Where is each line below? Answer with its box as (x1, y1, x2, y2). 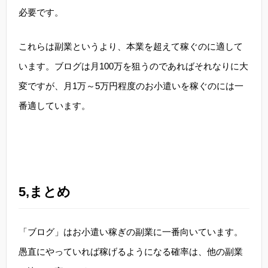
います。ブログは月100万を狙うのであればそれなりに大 (19, 61, 248, 71)
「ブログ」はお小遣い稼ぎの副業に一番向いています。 (19, 227, 243, 237)
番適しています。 (19, 100, 90, 111)
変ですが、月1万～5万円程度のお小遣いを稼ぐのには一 (19, 81, 243, 91)
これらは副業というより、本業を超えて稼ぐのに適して (19, 41, 243, 51)
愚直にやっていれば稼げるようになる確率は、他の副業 (19, 246, 243, 257)
